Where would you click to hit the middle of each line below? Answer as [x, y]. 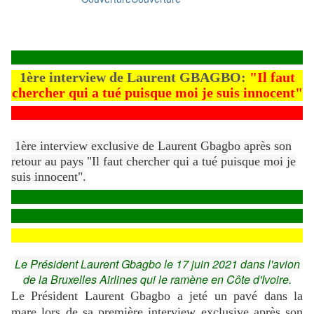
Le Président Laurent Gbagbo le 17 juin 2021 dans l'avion [157, 264]
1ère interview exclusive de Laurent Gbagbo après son [151, 146]
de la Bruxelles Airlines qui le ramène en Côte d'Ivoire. [157, 280]
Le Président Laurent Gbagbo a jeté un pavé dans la [157, 296]
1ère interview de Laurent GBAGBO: [132, 77]
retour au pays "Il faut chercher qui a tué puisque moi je [153, 162]
